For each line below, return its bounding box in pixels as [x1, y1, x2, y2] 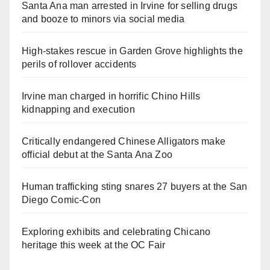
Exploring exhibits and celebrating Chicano [22, 226, 211, 237]
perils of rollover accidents [22, 58, 137, 69]
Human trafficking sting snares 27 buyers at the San [22, 181, 248, 192]
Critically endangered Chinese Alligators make [22, 136, 226, 146]
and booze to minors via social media [22, 13, 185, 24]
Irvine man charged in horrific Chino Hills [22, 90, 201, 101]
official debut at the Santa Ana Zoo [22, 149, 172, 160]
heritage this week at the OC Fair [22, 239, 166, 250]
